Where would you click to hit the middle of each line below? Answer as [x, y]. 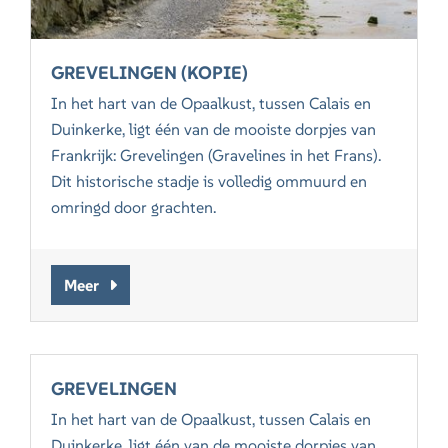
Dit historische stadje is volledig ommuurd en [209, 181]
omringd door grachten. [134, 207]
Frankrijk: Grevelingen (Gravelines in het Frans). [216, 155]
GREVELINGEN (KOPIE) [150, 73]
